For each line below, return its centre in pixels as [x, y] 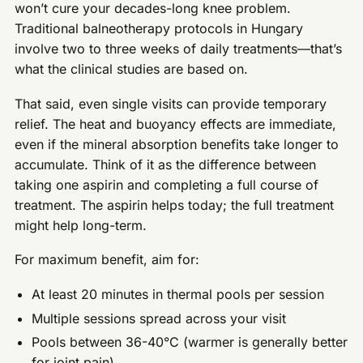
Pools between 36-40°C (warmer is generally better [190, 342]
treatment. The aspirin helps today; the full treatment [175, 205]
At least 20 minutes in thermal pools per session [178, 294]
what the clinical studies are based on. [132, 69]
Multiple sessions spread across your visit [159, 318]
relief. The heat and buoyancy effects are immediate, [176, 124]
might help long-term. [81, 225]
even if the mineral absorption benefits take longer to [177, 144]
